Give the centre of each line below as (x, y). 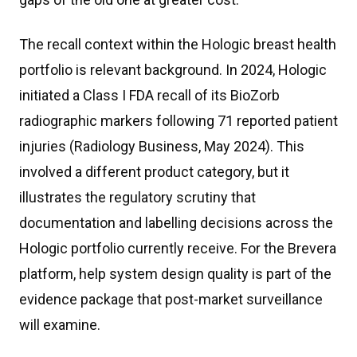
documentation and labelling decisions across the (176, 223)
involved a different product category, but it (154, 172)
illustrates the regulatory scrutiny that (137, 197)
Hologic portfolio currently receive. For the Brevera (178, 248)
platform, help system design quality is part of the (175, 274)
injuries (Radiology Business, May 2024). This (162, 146)
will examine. (60, 325)
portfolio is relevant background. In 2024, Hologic (173, 70)
